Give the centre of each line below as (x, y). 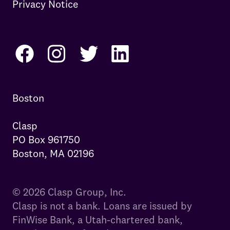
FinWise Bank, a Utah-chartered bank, (98, 220)
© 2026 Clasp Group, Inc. (69, 192)
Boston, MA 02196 (53, 154)
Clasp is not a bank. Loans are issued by (102, 206)
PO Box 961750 (46, 140)
